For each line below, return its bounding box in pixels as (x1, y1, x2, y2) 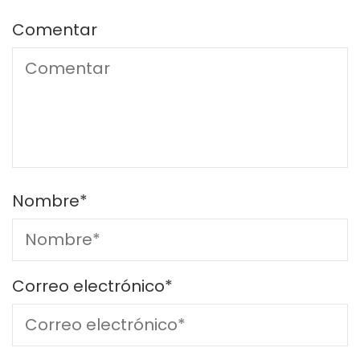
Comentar (12, 18, 97, 42)
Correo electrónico (12, 275, 165, 298)
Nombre (12, 190, 80, 213)
